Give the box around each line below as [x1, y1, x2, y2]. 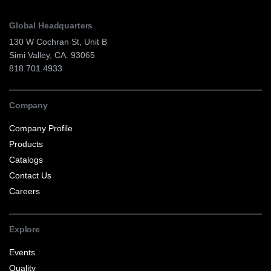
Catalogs [9, 155, 43, 165]
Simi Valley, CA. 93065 [9, 50, 95, 60]
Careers [9, 186, 40, 197]
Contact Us [9, 171, 51, 181]
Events [9, 247, 35, 258]
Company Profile [9, 123, 73, 134]
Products [9, 139, 43, 149]
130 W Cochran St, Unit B [9, 37, 107, 47]
